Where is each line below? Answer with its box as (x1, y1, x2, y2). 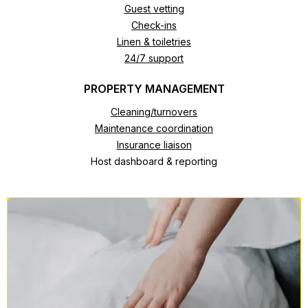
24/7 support (124, 52, 184, 65)
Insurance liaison (116, 139, 192, 151)
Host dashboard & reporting (91, 155, 217, 168)
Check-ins (131, 19, 177, 32)
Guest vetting (124, 3, 184, 15)
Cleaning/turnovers (111, 106, 197, 118)
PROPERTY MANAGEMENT (83, 82, 225, 96)
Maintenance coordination (95, 122, 213, 135)
